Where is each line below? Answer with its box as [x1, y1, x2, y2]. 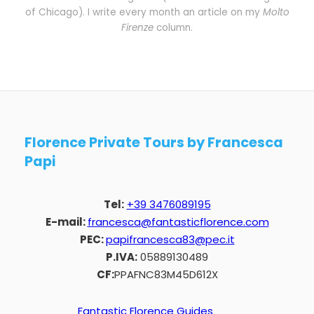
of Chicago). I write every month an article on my [25, 5, 263, 19]
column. [153, 20, 193, 34]
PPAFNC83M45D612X [114, 267, 218, 282]
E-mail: [45, 214, 88, 229]
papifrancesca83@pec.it [105, 232, 235, 247]
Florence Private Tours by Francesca [25, 133, 283, 152]
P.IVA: [106, 250, 137, 264]
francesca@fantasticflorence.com [87, 214, 269, 229]
